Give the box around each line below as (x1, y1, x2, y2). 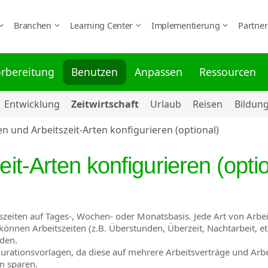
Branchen (14, 19, 54, 31)
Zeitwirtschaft (71, 97, 139, 111)
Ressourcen (199, 64, 257, 79)
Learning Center (69, 19, 135, 31)
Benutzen (71, 64, 118, 79)
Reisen (193, 97, 223, 111)
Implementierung (151, 19, 223, 31)
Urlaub (150, 97, 182, 111)
